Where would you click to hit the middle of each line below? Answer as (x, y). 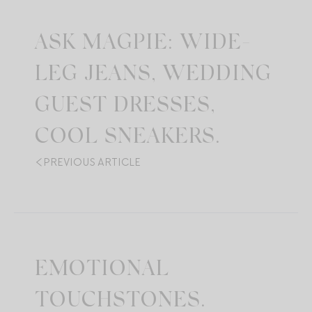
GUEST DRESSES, (125, 106)
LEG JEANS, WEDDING (153, 75)
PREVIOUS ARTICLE (92, 162)
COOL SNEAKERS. (127, 138)
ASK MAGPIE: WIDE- (143, 44)
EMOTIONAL (102, 270)
